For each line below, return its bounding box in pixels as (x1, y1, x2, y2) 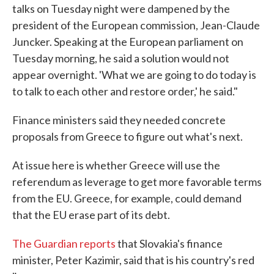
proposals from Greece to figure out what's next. (12, 130, 243, 143)
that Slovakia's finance (117, 237, 223, 250)
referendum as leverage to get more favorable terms (12, 175, 262, 188)
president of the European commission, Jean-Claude (12, 18, 260, 32)
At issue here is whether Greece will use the (12, 158, 220, 172)
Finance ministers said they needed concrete (12, 113, 226, 127)
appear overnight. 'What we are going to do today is (12, 68, 256, 81)
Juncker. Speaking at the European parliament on (12, 35, 243, 48)
